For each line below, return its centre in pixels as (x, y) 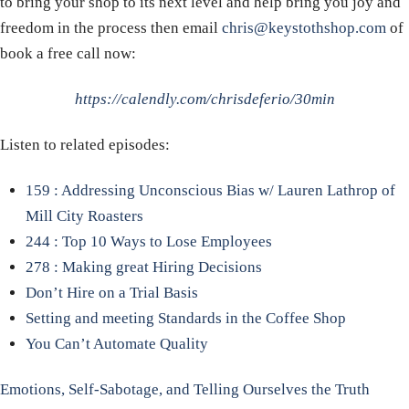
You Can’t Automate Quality (116, 344)
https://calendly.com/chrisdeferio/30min (204, 100)
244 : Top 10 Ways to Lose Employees (148, 242)
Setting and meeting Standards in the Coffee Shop (185, 319)
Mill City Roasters (84, 216)
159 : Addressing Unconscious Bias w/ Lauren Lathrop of (210, 191)
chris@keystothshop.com (304, 28)
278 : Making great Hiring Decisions (143, 267)
